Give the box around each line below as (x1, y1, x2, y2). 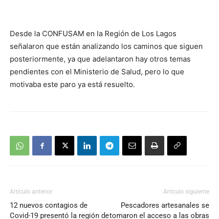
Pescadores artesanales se (121, 201, 209, 210)
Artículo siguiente (163, 188, 209, 195)
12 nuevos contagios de (10, 201, 88, 210)
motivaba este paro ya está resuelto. (10, 80, 135, 89)
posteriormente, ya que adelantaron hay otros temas (10, 54, 191, 64)
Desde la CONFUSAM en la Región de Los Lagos (10, 29, 176, 38)
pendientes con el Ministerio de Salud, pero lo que (10, 67, 184, 76)
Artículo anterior (10, 188, 52, 195)
